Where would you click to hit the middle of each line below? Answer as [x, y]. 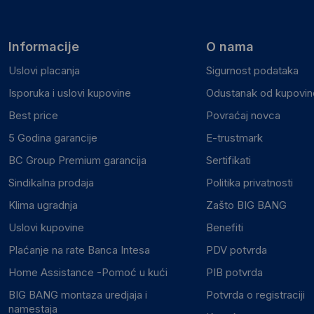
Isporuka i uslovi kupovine [70, 93]
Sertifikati [228, 160]
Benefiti [224, 227]
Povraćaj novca [243, 115]
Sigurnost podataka [252, 70]
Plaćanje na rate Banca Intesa [79, 250]
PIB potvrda [234, 272]
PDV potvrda [236, 250]
